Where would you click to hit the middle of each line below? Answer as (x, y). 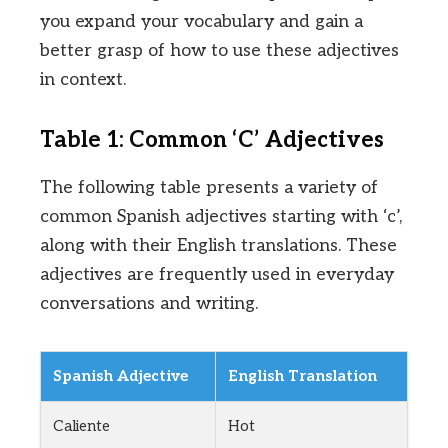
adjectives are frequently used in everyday (217, 275)
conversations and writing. (149, 304)
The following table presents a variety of (209, 188)
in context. (83, 79)
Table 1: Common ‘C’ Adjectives (212, 140)
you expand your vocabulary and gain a (201, 21)
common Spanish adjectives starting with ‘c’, (221, 217)
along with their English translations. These (218, 246)
